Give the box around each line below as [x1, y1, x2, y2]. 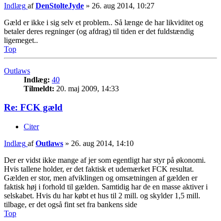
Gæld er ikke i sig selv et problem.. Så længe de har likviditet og [4, 18, 203, 27]
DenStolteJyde [36, 1, 84, 10]
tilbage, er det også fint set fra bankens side [4, 200, 137, 209]
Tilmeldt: [24, 84, 54, 93]
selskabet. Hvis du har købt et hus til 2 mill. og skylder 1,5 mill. [4, 191, 200, 200]
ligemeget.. [4, 36, 38, 44]
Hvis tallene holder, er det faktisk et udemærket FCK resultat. [4, 164, 194, 173]
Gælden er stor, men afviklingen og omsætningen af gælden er [4, 173, 197, 182]
